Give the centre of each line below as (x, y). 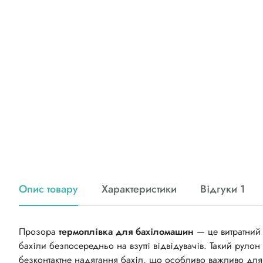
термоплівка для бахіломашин (126, 232)
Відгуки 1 (223, 189)
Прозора (39, 232)
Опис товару (48, 189)
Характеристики (139, 189)
